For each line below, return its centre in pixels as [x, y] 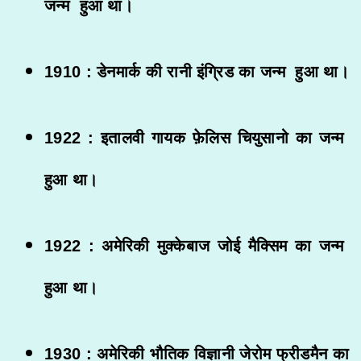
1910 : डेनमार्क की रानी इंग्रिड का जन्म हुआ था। [197, 71]
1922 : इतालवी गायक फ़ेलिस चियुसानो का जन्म [197, 137]
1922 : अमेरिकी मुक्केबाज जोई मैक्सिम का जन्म [197, 245]
